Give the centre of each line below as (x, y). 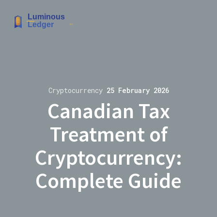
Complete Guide (108, 181)
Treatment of (108, 134)
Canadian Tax (108, 111)
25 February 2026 (138, 90)
